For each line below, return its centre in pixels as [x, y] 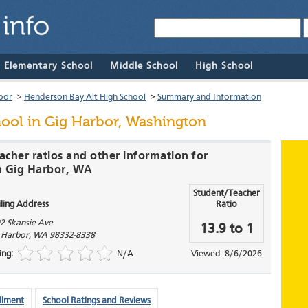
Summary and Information [209, 98]
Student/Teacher [227, 194]
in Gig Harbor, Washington [115, 122]
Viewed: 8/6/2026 [226, 254]
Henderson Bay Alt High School [85, 98]
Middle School [144, 66]
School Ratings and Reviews [97, 301]
